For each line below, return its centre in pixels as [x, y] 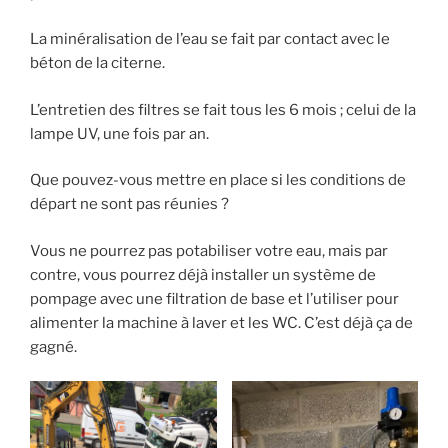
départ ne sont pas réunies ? [129, 204]
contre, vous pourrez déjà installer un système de [203, 274]
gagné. [53, 346]
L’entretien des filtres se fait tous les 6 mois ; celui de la [223, 109]
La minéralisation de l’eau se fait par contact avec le [210, 39]
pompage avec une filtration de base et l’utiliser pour [214, 298]
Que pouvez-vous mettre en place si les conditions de [218, 180]
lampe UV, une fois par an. [119, 133]
